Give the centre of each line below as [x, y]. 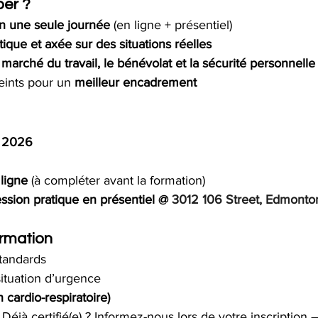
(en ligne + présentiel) [171, 25]
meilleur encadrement [136, 82]
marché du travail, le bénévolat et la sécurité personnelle [158, 63]
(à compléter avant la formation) [116, 180]
